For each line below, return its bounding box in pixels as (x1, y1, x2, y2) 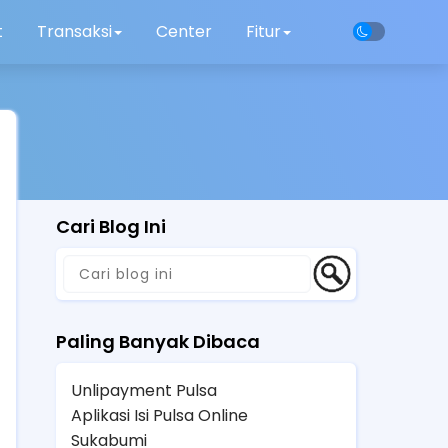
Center (156, 20, 213, 43)
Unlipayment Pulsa (71, 378, 217, 402)
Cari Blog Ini (56, 214, 166, 239)
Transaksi (37, 20, 113, 43)
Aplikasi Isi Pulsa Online (71, 403, 248, 427)
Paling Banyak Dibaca (56, 328, 260, 354)
